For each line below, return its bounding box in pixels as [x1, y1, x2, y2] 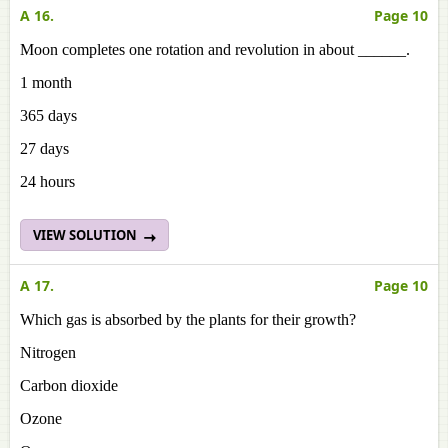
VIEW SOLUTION [33, 226, 140, 244]
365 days [20, 107, 77, 124]
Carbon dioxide [20, 377, 118, 394]
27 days [20, 140, 69, 157]
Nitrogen [20, 344, 76, 361]
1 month [20, 74, 72, 91]
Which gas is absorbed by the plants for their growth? [20, 311, 356, 328]
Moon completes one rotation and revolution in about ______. [20, 41, 410, 58]
